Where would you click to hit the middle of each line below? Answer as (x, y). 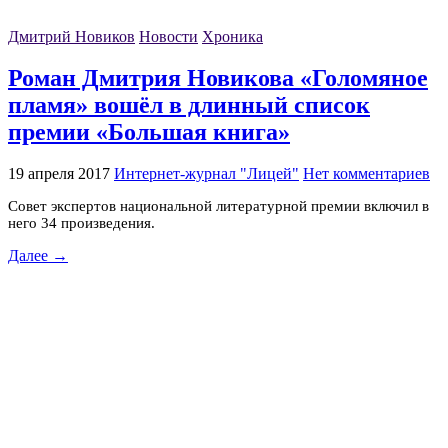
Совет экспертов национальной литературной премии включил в (218, 205)
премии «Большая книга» (149, 132)
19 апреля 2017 (59, 173)
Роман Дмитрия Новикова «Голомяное (218, 78)
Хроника (232, 37)
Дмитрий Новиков (71, 37)
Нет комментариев (366, 173)
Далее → (38, 255)
